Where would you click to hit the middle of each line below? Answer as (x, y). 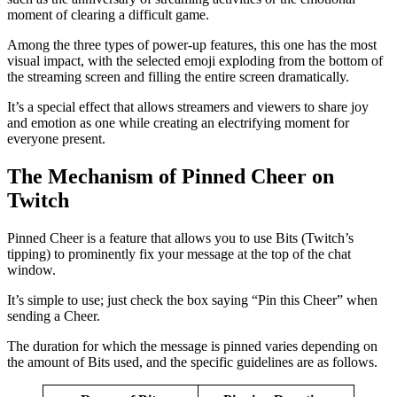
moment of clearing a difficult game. (108, 14)
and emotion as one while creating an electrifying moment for (178, 122)
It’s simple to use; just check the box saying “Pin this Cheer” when (192, 300)
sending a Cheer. (54, 315)
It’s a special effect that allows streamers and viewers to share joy (188, 106)
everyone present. (56, 138)
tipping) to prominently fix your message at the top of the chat (179, 253)
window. (31, 269)
